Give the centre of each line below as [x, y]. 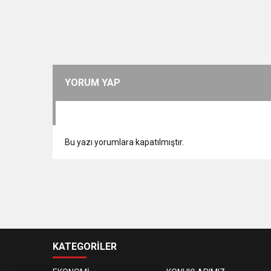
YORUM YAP [93, 82]
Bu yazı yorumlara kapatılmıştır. [124, 142]
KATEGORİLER [85, 246]
